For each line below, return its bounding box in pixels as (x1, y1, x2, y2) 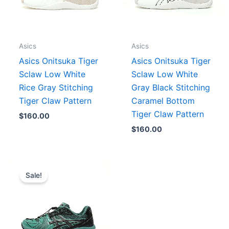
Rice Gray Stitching (18, 82, 93, 93)
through (83, 185, 113, 194)
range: (83, 167, 107, 176)
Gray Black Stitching (131, 82, 210, 93)
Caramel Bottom (131, 95, 195, 106)
